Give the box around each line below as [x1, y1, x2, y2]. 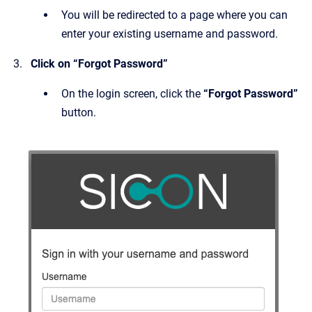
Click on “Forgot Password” [31, 57, 168, 71]
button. [61, 106, 96, 120]
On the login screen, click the [61, 87, 203, 101]
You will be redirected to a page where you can [61, 8, 288, 22]
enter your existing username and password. [61, 27, 278, 41]
